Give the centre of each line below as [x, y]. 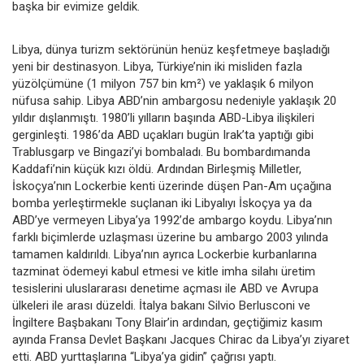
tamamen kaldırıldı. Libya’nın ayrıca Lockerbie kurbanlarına [165, 254]
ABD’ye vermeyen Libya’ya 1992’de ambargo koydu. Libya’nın [172, 220]
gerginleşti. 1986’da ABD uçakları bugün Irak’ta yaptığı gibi [163, 134]
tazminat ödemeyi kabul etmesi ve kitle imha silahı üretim [164, 271]
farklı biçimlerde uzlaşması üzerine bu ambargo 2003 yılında [170, 237]
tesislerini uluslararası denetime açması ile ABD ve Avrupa [165, 288]
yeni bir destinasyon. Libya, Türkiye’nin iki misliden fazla [157, 66]
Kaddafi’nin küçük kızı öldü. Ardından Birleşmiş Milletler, [157, 169]
